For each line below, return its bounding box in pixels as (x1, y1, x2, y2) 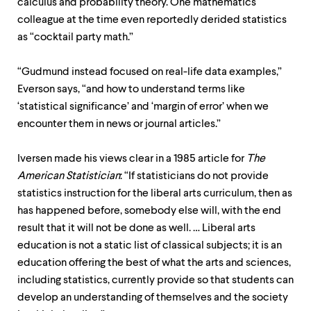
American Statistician (17, 171, 120, 182)
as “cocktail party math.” (17, 32, 133, 43)
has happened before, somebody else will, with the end (17, 205, 281, 217)
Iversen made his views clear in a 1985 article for (17, 153, 246, 165)
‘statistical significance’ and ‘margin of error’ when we (17, 101, 269, 112)
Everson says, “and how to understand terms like (17, 84, 245, 95)
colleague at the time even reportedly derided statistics (17, 15, 287, 26)
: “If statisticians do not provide (120, 171, 269, 182)
